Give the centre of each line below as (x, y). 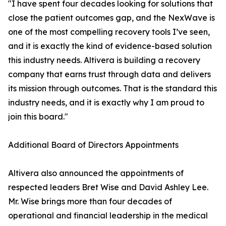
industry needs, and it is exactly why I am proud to (106, 103)
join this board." (38, 117)
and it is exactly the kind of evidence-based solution (110, 46)
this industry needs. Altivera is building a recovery (104, 60)
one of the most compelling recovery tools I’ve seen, (109, 32)
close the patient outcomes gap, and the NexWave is (111, 18)
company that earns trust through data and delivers (109, 74)
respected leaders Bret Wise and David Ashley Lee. (108, 187)
